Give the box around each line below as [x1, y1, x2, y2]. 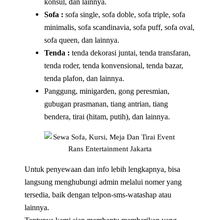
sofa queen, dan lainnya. [44, 35, 120, 45]
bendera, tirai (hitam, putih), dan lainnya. [44, 111, 170, 121]
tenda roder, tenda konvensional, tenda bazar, [44, 60, 184, 70]
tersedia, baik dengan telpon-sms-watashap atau [25, 190, 172, 199]
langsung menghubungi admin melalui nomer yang [25, 177, 182, 187]
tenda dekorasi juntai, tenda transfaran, [70, 48, 191, 57]
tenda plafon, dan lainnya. [44, 73, 125, 83]
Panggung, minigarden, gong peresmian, [44, 86, 170, 96]
